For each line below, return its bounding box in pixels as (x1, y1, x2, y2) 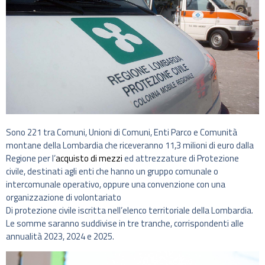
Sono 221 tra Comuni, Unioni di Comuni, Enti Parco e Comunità (6, 125, 237, 139)
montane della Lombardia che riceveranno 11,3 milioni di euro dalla (6, 138, 254, 152)
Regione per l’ (6, 151, 56, 165)
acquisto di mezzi (56, 151, 122, 165)
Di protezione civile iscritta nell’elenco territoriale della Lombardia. (6, 203, 253, 217)
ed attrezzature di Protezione (122, 151, 239, 165)
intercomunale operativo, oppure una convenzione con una (6, 177, 225, 191)
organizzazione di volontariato (6, 190, 121, 204)
